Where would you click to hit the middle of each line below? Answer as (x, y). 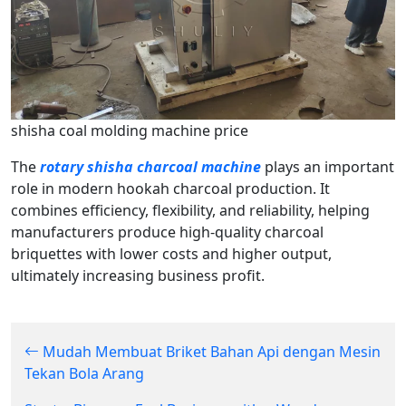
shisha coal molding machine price (130, 130)
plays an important (328, 166)
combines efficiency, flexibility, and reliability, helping (190, 210)
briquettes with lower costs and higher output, (171, 253)
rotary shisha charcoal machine (150, 166)
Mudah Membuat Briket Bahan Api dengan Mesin (210, 351)
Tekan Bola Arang (84, 373)
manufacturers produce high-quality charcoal (167, 232)
